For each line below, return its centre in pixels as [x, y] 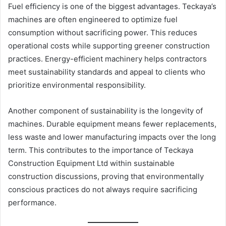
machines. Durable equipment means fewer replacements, [112, 124]
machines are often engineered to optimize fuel [93, 20]
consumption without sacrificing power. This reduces [103, 33]
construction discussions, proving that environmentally [106, 177]
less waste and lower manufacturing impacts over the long [112, 137]
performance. [32, 203]
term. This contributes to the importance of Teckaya [101, 150]
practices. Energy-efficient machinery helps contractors [107, 59]
